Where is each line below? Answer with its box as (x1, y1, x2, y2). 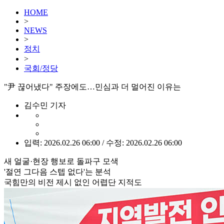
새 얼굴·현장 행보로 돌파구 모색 (4, 157, 118, 165)
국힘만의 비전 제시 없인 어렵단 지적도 (4, 178, 142, 186)
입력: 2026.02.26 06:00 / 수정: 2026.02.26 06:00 (24, 138, 182, 147)
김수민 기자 (24, 101, 66, 109)
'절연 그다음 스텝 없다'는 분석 (4, 167, 111, 176)
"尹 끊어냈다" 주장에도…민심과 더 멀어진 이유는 (4, 82, 181, 91)
